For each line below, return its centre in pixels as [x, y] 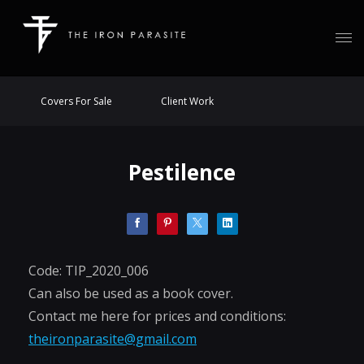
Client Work [187, 101]
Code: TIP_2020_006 [89, 271]
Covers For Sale [76, 101]
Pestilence [182, 172]
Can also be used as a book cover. [131, 293]
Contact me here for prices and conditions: [157, 316]
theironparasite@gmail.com [113, 339]
